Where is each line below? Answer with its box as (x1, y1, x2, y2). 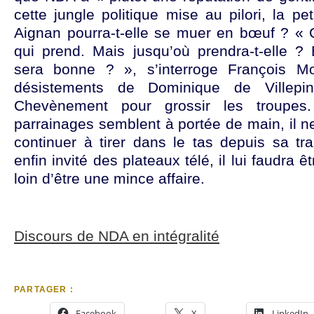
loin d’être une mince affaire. (14, 170, 205, 186)
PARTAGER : (14, 285, 74, 294)
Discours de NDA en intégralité (14, 228, 219, 244)
